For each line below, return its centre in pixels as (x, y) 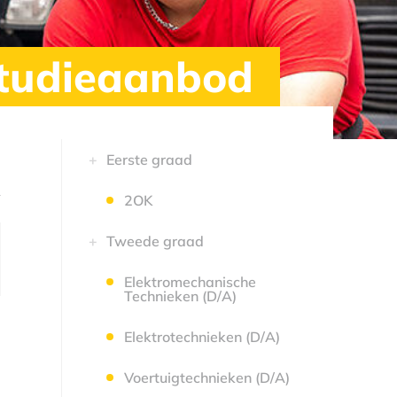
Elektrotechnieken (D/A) (202, 337)
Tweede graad (155, 241)
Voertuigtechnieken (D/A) (206, 378)
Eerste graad (149, 160)
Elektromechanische (190, 282)
